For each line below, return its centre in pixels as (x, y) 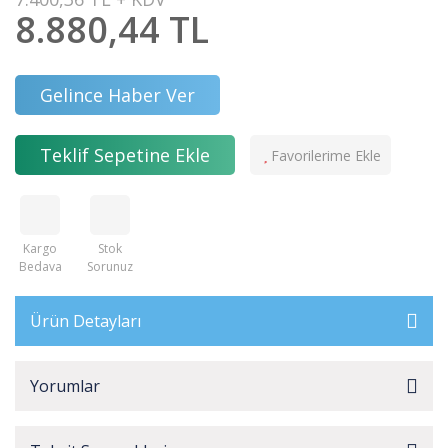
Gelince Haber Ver (117, 94)
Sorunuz (110, 266)
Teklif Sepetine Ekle (125, 154)
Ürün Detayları (85, 321)
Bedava (40, 266)
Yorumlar (65, 386)
